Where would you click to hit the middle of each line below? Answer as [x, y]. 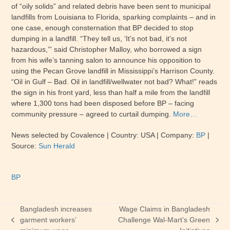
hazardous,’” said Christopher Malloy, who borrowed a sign [107, 49]
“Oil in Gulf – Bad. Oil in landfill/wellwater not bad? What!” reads [114, 82]
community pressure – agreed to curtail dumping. [92, 114]
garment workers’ [48, 220]
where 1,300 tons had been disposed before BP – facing [103, 103]
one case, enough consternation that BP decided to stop [103, 28]
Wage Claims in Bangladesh [165, 209]
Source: [25, 146]
